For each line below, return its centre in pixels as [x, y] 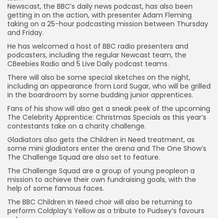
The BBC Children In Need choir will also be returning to [100, 202]
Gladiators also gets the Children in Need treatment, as [101, 139]
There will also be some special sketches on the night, [99, 77]
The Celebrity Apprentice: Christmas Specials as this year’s [107, 117]
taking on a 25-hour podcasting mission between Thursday [108, 24]
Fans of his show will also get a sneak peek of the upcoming [109, 108]
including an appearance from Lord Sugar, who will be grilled [109, 86]
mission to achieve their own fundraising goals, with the [102, 179]
